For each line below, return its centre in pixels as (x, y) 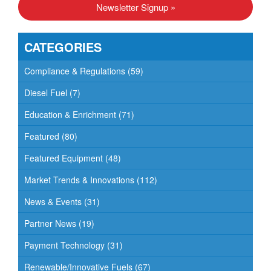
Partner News (50, 223)
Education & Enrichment (70, 114)
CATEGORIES (63, 47)
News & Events (53, 201)
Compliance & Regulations (75, 70)
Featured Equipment (64, 158)
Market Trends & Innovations (79, 179)
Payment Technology (64, 245)
